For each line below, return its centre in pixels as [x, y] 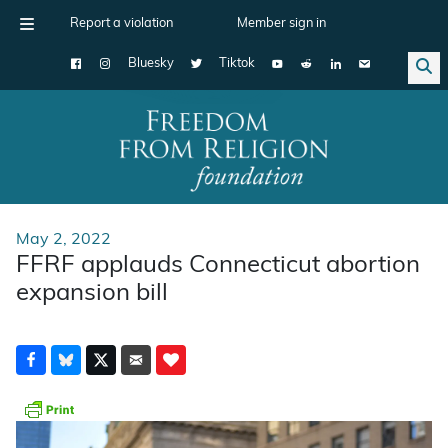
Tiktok [237, 63]
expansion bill [92, 293]
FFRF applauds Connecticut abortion [218, 265]
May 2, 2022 [63, 239]
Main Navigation [89, 162]
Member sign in [281, 23]
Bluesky [151, 63]
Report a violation [121, 23]
